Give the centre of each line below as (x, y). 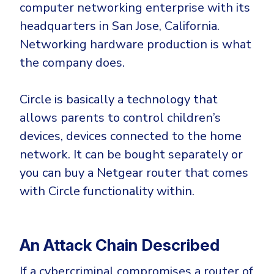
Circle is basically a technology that (119, 99)
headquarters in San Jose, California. (120, 26)
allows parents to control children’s (120, 117)
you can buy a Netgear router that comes (134, 172)
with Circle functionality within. (107, 191)
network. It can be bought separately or (131, 154)
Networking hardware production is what (135, 44)
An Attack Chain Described (120, 245)
